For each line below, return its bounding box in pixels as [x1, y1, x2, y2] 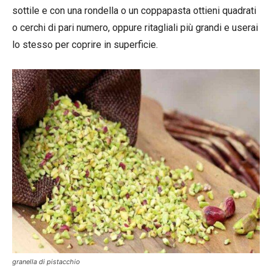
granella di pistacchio [12, 257, 80, 267]
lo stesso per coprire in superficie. [12, 38, 158, 50]
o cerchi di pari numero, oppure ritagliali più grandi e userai [12, 21, 258, 33]
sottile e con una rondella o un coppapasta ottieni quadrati [12, 4, 256, 16]
